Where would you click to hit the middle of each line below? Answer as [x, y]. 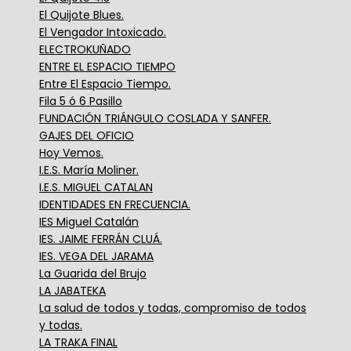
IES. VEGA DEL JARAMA [96, 256]
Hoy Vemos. [71, 152]
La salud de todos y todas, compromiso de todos [173, 308]
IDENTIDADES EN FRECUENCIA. [115, 204]
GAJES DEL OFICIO [87, 135]
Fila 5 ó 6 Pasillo [81, 101]
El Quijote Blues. [81, 14]
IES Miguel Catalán [89, 221]
